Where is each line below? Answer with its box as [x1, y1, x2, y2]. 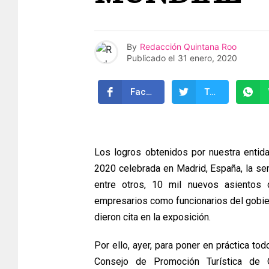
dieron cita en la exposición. [94, 211, 211, 223]
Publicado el [127, 52, 175, 63]
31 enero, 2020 [178, 52, 237, 63]
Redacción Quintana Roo [140, 41, 237, 52]
